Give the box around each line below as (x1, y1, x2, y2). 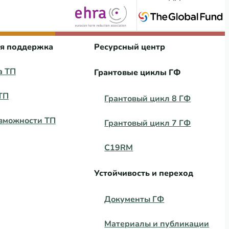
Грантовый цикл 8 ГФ (104, 93, 191, 104)
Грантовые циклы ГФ (94, 67, 181, 78)
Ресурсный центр (94, 41, 166, 53)
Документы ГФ (104, 194, 165, 205)
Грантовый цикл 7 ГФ (104, 118, 191, 129)
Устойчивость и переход (94, 168, 194, 179)
